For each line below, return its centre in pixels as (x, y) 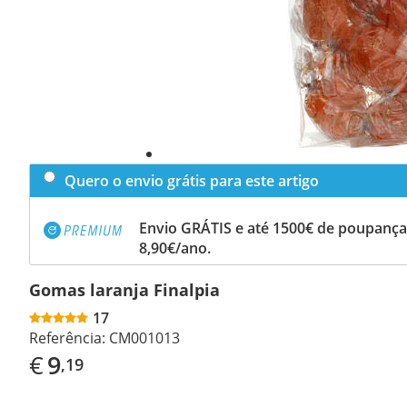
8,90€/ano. (175, 248)
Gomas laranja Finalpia (124, 289)
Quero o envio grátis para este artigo (192, 180)
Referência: (67, 338)
